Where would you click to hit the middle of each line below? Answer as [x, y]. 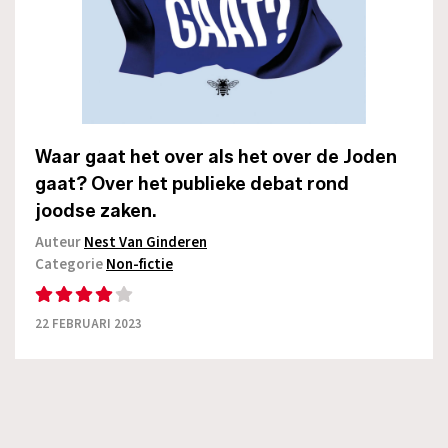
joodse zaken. [96, 211]
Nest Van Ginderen [145, 243]
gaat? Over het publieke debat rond [192, 184]
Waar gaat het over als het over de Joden [216, 157]
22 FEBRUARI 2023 [88, 324]
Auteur [59, 243]
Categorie [70, 265]
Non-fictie [139, 265]
